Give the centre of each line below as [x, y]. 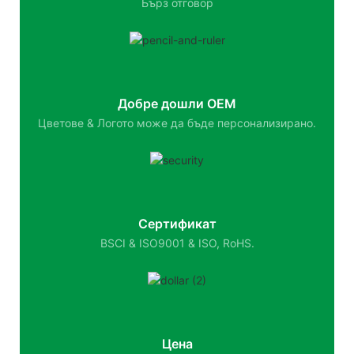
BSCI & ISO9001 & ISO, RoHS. [177, 243]
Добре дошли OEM [177, 103]
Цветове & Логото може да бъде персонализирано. [177, 123]
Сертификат [177, 223]
